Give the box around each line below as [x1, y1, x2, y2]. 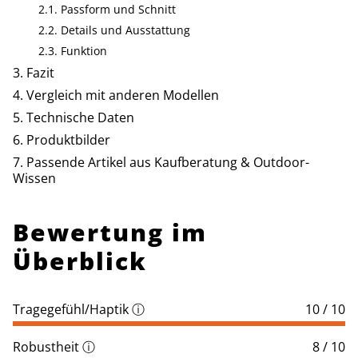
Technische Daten [26, 108, 134, 126]
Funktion [61, 42, 107, 58]
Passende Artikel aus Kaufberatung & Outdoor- [26, 153, 309, 171]
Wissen [13, 169, 56, 187]
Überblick [13, 244, 147, 277]
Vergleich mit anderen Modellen [26, 86, 219, 104]
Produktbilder [26, 130, 110, 149]
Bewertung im [13, 215, 207, 249]
